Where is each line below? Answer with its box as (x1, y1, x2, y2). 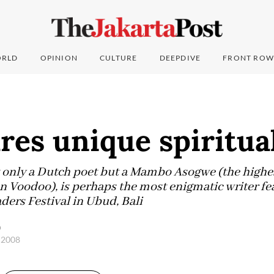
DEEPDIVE (159, 53, 201, 63)
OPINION (40, 53, 78, 63)
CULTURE (100, 53, 138, 63)
